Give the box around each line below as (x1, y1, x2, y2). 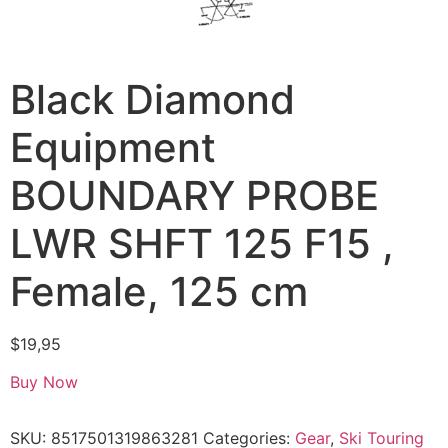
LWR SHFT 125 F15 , (10, 219, 394, 268)
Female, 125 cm (10, 267, 308, 316)
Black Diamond (10, 75, 295, 124)
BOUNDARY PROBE (10, 171, 379, 220)
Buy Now (10, 372, 78, 393)
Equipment (10, 123, 216, 172)
